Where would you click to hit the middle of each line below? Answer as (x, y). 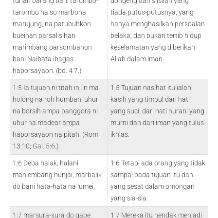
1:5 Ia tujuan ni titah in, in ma (56, 88)
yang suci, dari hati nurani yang (157, 111)
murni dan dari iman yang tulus (157, 123)
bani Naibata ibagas (43, 59)
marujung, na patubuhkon (52, 24)
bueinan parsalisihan (44, 36)
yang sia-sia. (129, 198)
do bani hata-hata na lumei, (54, 186)
